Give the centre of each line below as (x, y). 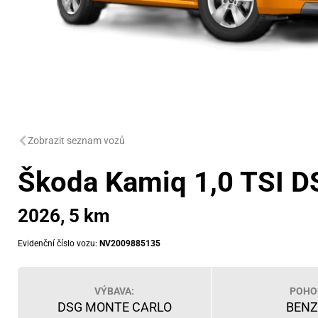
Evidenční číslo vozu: (59, 243)
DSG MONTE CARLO (114, 307)
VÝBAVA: (115, 291)
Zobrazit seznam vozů (76, 140)
